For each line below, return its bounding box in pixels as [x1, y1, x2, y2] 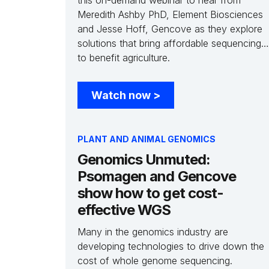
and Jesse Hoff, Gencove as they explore [77, 23, 262, 35]
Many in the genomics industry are [77, 226, 228, 238]
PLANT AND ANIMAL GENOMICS [77, 134, 216, 144]
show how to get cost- [77, 184, 223, 202]
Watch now [91, 89, 153, 101]
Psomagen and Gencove [77, 168, 236, 185]
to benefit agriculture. [77, 52, 170, 64]
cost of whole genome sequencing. [77, 255, 232, 267]
